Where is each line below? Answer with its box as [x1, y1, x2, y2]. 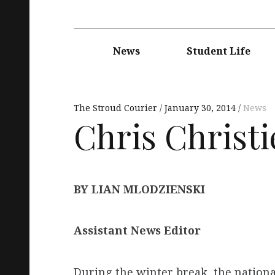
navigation [73, 41, 117, 52]
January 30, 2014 [165, 101, 236, 114]
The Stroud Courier [74, 101, 160, 114]
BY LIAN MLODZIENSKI [74, 182, 205, 197]
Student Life [187, 44, 250, 58]
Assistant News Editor [74, 223, 201, 238]
